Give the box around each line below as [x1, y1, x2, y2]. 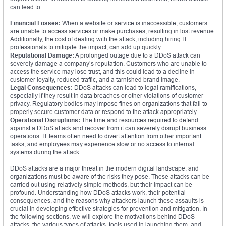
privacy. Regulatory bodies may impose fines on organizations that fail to [10, 99, 207, 107]
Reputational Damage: [10, 51, 74, 59]
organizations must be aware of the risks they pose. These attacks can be [10, 172, 209, 180]
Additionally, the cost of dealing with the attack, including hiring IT [10, 35, 187, 43]
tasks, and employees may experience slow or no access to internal [10, 140, 194, 148]
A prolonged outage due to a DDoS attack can [74, 51, 200, 59]
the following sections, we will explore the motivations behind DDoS [10, 212, 195, 220]
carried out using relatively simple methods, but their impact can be [10, 180, 192, 188]
